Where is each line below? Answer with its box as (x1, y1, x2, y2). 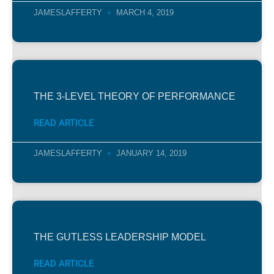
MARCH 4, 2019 (114, 7, 174, 17)
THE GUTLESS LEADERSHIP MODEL (34, 231, 206, 242)
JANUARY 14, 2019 (114, 148, 187, 158)
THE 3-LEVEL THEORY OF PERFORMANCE (34, 91, 235, 102)
